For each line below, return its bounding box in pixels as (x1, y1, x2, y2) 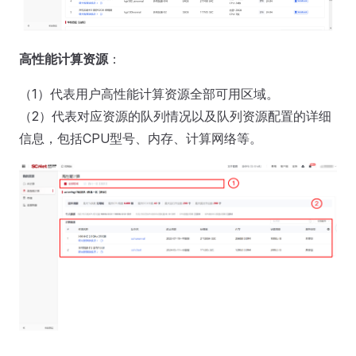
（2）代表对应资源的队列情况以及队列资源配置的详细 (19, 107, 331, 124)
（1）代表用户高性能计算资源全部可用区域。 (19, 85, 279, 102)
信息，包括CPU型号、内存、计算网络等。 (19, 130, 262, 146)
